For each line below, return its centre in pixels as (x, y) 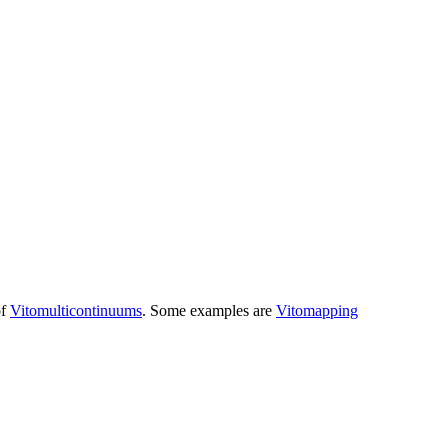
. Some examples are (209, 310)
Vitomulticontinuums (76, 310)
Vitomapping (317, 310)
